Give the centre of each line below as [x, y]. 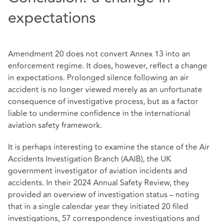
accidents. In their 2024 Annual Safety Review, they [99, 183]
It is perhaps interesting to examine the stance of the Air [109, 147]
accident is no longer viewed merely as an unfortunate [105, 90]
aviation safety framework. [55, 126]
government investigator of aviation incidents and [98, 171]
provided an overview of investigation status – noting [104, 194]
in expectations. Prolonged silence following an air [98, 78]
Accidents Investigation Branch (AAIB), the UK [89, 159]
